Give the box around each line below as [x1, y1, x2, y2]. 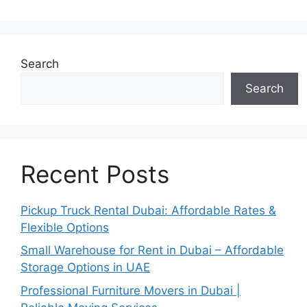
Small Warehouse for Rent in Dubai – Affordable [21, 243, 284, 258]
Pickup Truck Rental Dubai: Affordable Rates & [21, 203, 276, 217]
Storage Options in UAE [21, 260, 150, 275]
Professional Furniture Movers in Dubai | [21, 283, 241, 297]
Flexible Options [21, 220, 109, 234]
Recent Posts [21, 159, 169, 188]
